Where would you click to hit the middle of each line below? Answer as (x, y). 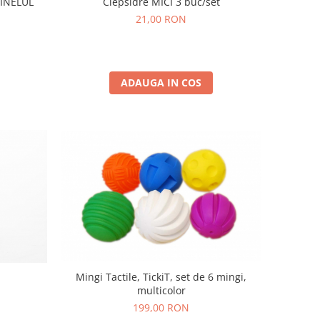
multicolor (161, 290)
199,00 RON (161, 307)
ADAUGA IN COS (161, 82)
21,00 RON (161, 19)
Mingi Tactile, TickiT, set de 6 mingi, (161, 276)
